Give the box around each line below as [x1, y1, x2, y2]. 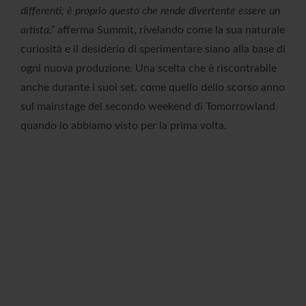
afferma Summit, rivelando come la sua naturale [55, 24, 285, 36]
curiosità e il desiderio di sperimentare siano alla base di [20, 43, 286, 55]
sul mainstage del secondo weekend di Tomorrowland [20, 100, 275, 112]
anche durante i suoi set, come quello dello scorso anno [20, 81, 285, 93]
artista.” [20, 24, 55, 36]
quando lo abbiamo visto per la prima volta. [20, 120, 227, 131]
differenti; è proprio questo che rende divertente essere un [20, 5, 280, 16]
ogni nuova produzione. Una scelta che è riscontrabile [20, 62, 277, 74]
